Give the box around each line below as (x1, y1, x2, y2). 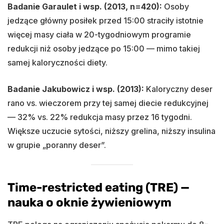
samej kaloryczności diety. (7, 57, 107, 67)
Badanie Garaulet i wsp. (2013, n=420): (7, 1, 162, 11)
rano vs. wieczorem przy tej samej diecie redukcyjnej (7, 97, 208, 108)
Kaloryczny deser (144, 83, 212, 94)
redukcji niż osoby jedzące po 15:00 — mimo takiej (7, 43, 200, 53)
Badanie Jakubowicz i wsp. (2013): (7, 83, 144, 94)
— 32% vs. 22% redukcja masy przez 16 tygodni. (7, 111, 192, 122)
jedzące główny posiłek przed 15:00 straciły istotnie (7, 15, 203, 25)
